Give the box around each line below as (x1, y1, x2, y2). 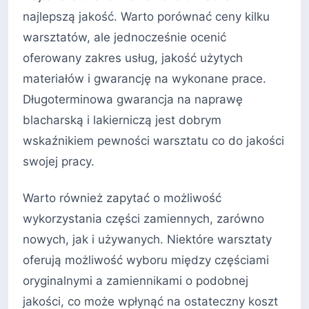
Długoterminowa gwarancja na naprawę (23, 92, 243, 106)
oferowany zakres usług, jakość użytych (23, 50, 243, 65)
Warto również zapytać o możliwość (23, 191, 221, 206)
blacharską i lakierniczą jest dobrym (23, 112, 221, 127)
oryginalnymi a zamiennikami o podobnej (23, 274, 248, 288)
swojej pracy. (23, 154, 94, 168)
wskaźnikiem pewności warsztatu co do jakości (23, 133, 284, 148)
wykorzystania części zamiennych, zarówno (23, 212, 264, 226)
